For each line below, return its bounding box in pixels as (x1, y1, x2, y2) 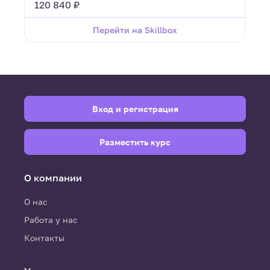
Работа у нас (24, 215, 78, 225)
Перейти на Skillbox (93, 24, 177, 35)
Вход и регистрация (92, 104, 178, 114)
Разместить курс (99, 137, 171, 147)
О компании (24, 172, 82, 184)
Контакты (24, 233, 64, 243)
